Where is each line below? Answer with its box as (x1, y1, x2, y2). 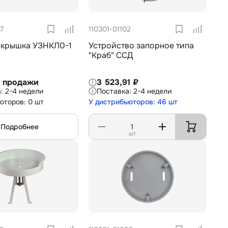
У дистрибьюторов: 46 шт (89, 97, 178, 107)
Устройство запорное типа (89, 40, 194, 51)
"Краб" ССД (89, 49, 133, 61)
